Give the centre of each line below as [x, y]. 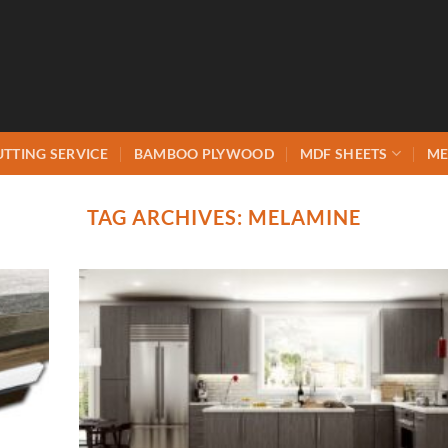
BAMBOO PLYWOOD [203, 153]
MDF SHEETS [343, 153]
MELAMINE [305, 217]
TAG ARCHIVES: [167, 217]
